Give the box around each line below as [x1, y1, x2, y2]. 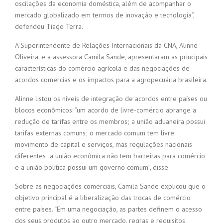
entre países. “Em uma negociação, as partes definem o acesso [15, 205, 202, 214]
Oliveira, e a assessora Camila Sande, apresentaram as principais [15, 52, 208, 62]
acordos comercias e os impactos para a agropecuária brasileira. [15, 75, 208, 85]
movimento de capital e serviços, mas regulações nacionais [15, 140, 192, 149]
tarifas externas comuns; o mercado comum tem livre [15, 128, 174, 138]
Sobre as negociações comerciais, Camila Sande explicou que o [15, 182, 206, 191]
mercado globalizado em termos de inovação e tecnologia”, [15, 10, 194, 20]
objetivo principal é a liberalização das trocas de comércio [15, 193, 191, 203]
